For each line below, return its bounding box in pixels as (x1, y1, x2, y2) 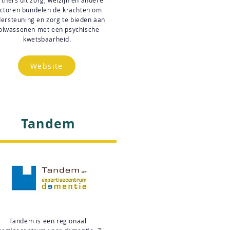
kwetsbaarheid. (23, 35, 71, 43)
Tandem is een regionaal (9, 217, 87, 225)
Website (30, 61, 63, 71)
